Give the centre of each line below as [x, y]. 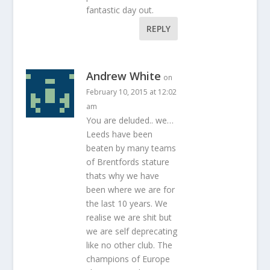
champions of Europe [128, 259]
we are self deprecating [131, 231]
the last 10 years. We [127, 204]
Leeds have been [119, 134]
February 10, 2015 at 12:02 [131, 92]
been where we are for [130, 190]
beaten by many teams [131, 148]
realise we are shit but [129, 218]
